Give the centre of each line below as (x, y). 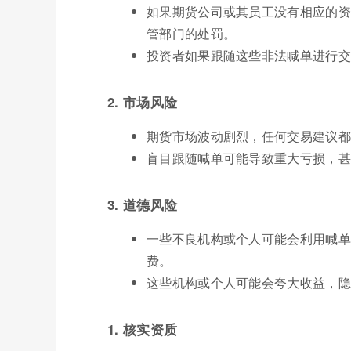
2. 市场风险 (143, 101)
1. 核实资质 (143, 329)
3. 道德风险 (143, 204)
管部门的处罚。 (192, 33)
